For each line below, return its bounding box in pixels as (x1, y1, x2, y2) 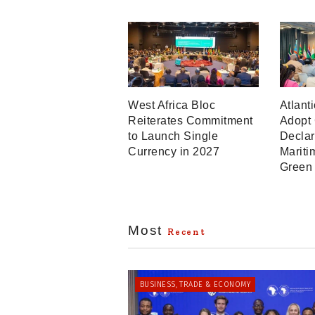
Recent (167, 226, 206, 238)
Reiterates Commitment (128, 115, 253, 127)
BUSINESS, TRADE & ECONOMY (140, 280, 250, 290)
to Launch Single (128, 130, 218, 143)
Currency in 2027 (128, 146, 219, 158)
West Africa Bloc (128, 99, 215, 112)
